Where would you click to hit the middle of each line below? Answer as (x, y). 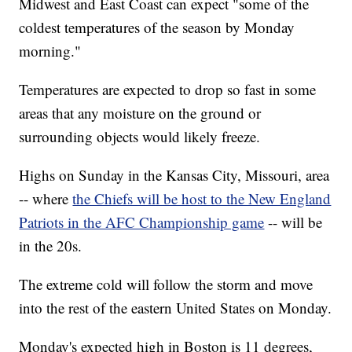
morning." (50, 51)
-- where (44, 199)
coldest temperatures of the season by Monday (157, 27)
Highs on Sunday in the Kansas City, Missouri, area (174, 175)
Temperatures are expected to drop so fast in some (168, 90)
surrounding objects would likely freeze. (140, 137)
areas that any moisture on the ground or (140, 113)
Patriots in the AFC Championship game (142, 222)
